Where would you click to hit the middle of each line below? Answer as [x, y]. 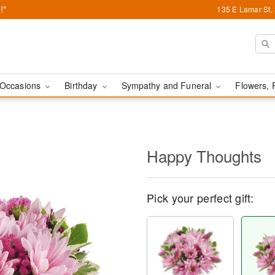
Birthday [82, 85]
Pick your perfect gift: [200, 198]
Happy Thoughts [204, 156]
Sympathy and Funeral [168, 85]
